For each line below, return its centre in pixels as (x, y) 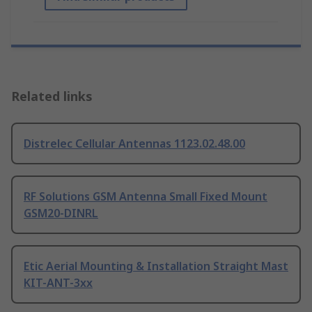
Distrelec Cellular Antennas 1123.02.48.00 (134, 144)
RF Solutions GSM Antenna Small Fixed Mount (146, 197)
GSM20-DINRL (61, 213)
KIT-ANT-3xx (58, 283)
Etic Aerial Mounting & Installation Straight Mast (156, 266)
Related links (52, 96)
